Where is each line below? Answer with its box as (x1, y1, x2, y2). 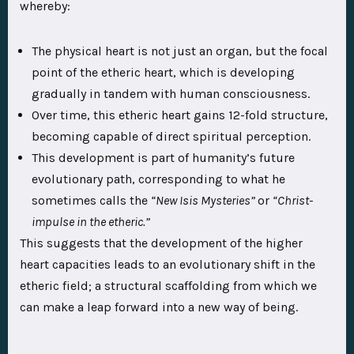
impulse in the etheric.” (32, 214, 150, 230)
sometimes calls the (32, 193, 151, 209)
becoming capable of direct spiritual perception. (32, 129, 311, 145)
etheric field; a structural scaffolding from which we (20, 278, 317, 294)
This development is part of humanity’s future (32, 150, 295, 166)
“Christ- (273, 193, 313, 209)
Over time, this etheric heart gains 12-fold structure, (32, 107, 328, 123)
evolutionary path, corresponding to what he (32, 171, 285, 187)
